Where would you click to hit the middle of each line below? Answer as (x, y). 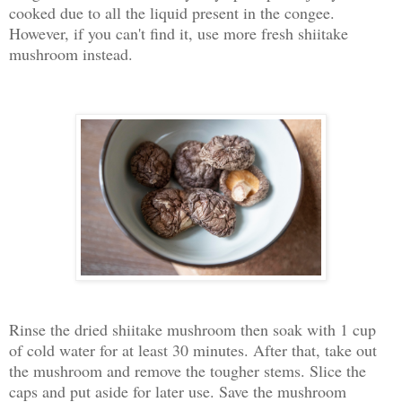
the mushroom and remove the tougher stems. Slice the (188, 371)
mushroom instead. (71, 53)
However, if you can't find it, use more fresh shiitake (179, 33)
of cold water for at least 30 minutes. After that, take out (193, 350)
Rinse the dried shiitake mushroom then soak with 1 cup (192, 330)
